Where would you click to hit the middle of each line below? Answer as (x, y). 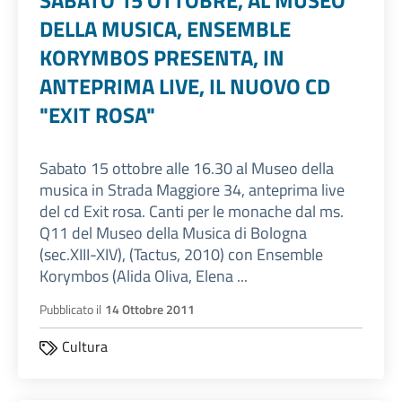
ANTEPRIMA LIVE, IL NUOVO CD (185, 87)
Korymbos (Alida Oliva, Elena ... (144, 276)
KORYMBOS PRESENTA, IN (162, 58)
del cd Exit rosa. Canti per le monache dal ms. (192, 212)
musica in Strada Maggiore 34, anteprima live (192, 190)
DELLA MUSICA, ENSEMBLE (165, 29)
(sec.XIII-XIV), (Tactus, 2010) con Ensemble (181, 255)
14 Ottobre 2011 (150, 310)
